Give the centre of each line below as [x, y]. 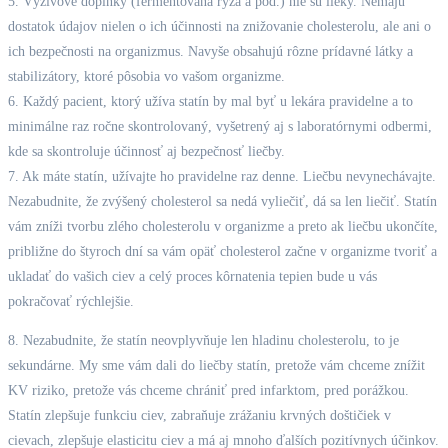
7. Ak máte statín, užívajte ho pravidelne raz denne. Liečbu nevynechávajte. [222, 176]
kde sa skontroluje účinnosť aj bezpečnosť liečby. [146, 151]
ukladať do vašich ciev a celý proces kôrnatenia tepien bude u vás [192, 276]
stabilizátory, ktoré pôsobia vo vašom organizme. [146, 76]
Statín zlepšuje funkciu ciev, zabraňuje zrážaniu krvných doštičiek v [199, 415]
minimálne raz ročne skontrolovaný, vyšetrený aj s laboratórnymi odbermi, [220, 126]
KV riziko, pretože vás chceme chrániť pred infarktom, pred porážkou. [208, 390]
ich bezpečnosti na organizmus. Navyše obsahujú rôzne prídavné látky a [210, 51]
